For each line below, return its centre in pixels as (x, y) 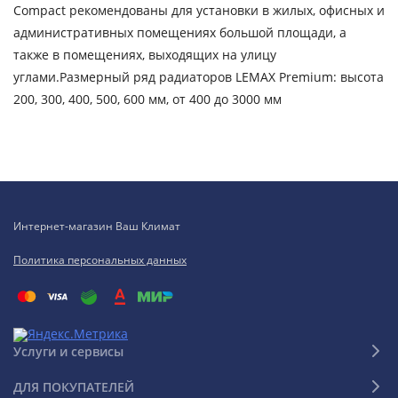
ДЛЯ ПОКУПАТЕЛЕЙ (74, 386)
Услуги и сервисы (68, 351)
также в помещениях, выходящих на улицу (145, 55)
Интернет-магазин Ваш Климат (97, 226)
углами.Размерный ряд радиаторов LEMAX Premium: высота (199, 77)
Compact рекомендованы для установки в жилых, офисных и (199, 10)
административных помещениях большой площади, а (180, 32)
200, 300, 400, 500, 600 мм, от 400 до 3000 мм (147, 99)
